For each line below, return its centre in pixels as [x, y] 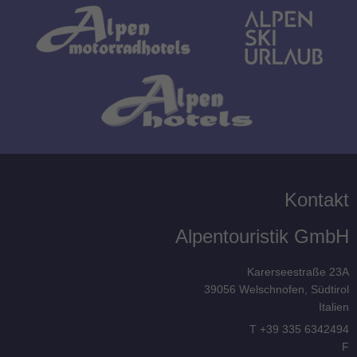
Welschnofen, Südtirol [294, 289]
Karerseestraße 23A [298, 271]
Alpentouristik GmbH [262, 236]
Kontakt [317, 199]
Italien [334, 306]
